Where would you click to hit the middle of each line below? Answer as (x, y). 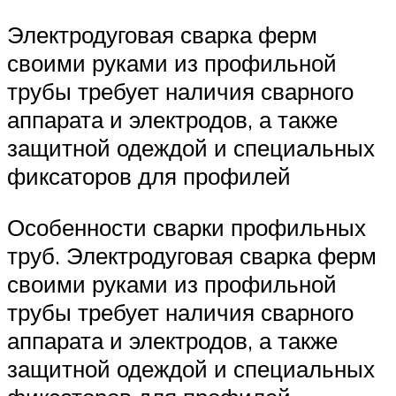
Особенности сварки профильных (187, 227)
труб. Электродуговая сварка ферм (192, 255)
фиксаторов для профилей (149, 176)
